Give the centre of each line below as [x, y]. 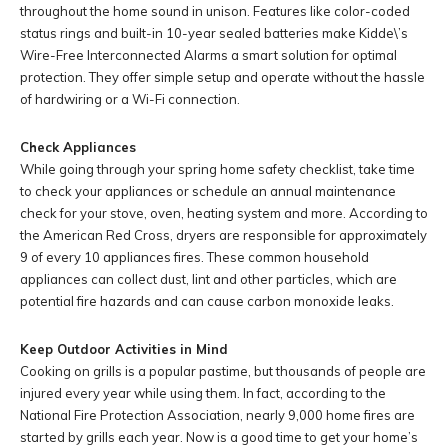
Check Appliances [78, 146]
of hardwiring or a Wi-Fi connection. [130, 98]
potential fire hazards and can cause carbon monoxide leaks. [207, 300]
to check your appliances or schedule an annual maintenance [208, 190]
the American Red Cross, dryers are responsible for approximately [223, 234]
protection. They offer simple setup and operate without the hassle [222, 76]
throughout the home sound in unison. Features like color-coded [215, 10]
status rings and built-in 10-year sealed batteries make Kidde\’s [214, 32]
